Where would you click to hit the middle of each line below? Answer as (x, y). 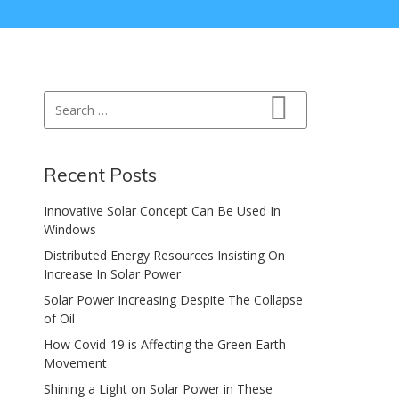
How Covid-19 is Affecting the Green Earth (165, 344)
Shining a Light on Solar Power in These (159, 389)
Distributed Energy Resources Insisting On (165, 255)
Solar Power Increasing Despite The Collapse (174, 300)
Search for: (74, 99)
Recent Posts (101, 175)
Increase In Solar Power (113, 274)
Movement (76, 363)
